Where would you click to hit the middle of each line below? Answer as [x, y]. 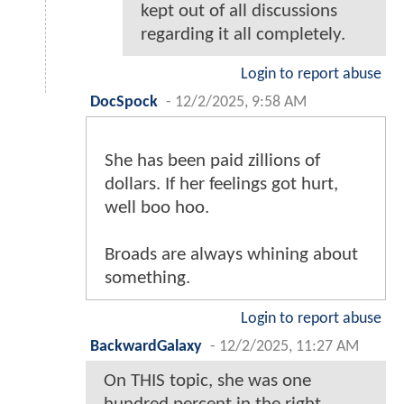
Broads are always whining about [231, 255]
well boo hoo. [157, 208]
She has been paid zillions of [212, 161]
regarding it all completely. [243, 35]
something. [147, 279]
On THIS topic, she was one [207, 381]
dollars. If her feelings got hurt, [221, 185]
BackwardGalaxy [146, 347]
